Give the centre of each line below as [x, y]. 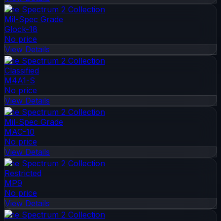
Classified [22, 70]
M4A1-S [20, 80]
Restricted [23, 173]
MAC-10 [19, 131]
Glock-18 [21, 29]
